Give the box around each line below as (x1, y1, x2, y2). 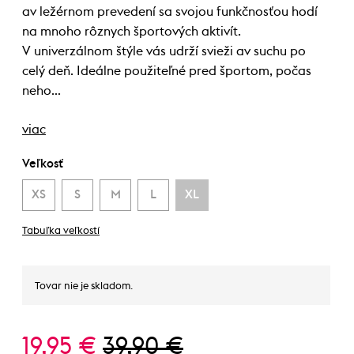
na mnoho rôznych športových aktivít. (22, 25, 241, 38)
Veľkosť (22, 158, 63, 170)
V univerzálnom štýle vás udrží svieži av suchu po (22, 45, 306, 58)
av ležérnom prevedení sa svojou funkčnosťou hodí (22, 6, 318, 18)
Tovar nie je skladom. (35, 281, 133, 292)
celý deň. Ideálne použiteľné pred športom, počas (22, 65, 311, 77)
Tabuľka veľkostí (22, 226, 100, 236)
